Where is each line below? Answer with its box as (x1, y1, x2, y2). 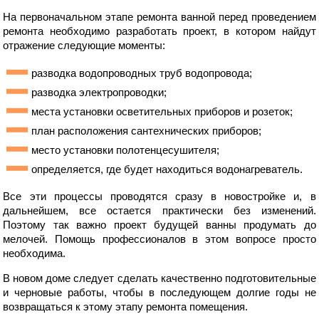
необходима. (3, 247, 66, 260)
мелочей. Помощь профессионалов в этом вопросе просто (3, 233, 316, 246)
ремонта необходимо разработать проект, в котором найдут (3, 25, 316, 38)
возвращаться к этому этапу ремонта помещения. (3, 300, 249, 313)
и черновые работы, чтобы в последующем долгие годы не (3, 286, 316, 299)
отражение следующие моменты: (3, 39, 166, 52)
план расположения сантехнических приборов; (31, 125, 262, 137)
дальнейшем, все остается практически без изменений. (3, 204, 316, 217)
